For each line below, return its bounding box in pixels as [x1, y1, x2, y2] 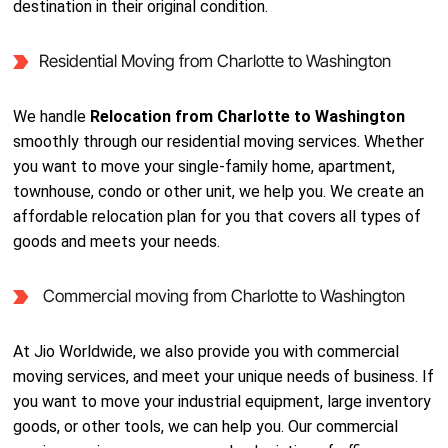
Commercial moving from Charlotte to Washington [38, 286, 405, 306]
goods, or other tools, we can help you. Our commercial [13, 417, 399, 436]
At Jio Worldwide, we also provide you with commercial [13, 342, 400, 361]
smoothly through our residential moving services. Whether [13, 132, 425, 151]
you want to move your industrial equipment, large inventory [13, 392, 432, 411]
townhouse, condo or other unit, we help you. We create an [13, 182, 425, 201]
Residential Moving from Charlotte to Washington [38, 51, 391, 71]
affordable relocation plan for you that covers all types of [13, 207, 422, 226]
